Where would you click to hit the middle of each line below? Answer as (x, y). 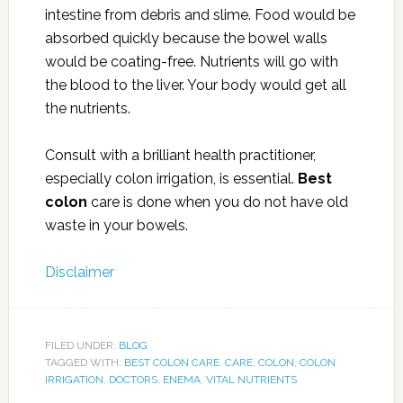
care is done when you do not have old (217, 202)
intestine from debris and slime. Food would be (200, 15)
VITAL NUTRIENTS (251, 380)
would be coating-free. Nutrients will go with (191, 62)
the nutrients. (87, 108)
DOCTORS (133, 380)
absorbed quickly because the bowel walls (186, 38)
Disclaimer (79, 272)
